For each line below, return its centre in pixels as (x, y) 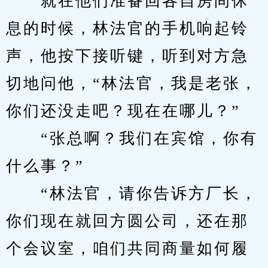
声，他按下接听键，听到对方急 (127, 56)
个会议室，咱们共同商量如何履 (127, 249)
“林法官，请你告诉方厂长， (132, 194)
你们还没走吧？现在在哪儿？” (123, 111)
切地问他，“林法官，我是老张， (132, 83)
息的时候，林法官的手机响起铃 (127, 28)
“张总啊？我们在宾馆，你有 (132, 138)
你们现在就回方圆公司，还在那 (127, 221)
